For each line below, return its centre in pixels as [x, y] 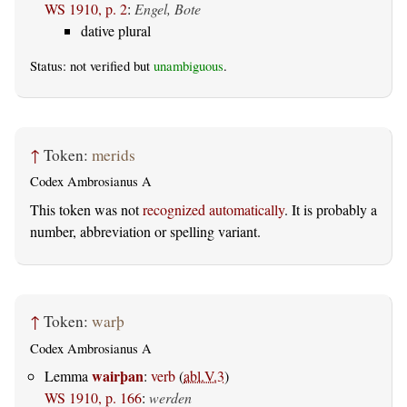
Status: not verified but [92, 66]
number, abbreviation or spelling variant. [145, 232]
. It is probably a [331, 210]
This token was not [86, 210]
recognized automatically [213, 210]
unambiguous [189, 66]
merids [114, 154]
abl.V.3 [204, 376]
